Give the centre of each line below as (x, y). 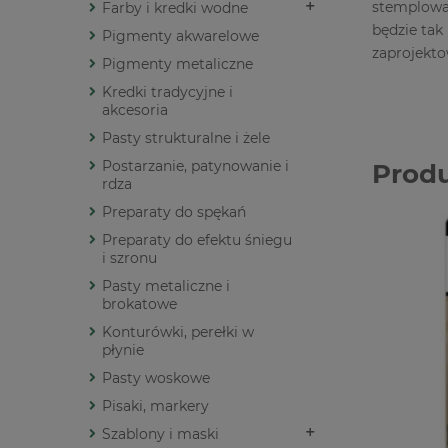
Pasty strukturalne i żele (186, 138)
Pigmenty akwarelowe (180, 36)
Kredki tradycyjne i (167, 92)
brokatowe (139, 304)
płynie (123, 350)
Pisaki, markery (155, 406)
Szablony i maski (160, 434)
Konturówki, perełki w (178, 332)
